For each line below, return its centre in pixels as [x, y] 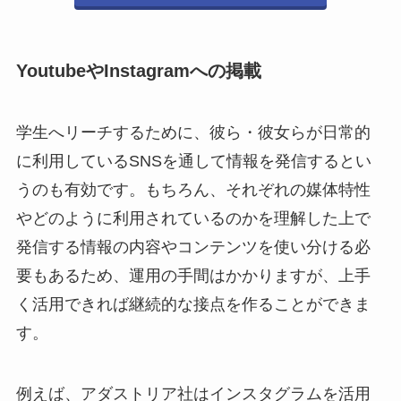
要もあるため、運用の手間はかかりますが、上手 [193, 276]
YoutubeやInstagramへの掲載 [138, 70]
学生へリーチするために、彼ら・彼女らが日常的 [193, 133]
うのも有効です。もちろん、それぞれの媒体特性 [193, 190]
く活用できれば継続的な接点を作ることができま [193, 305]
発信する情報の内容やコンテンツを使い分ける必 [193, 247]
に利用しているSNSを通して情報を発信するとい [193, 162]
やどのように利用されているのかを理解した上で [193, 219]
